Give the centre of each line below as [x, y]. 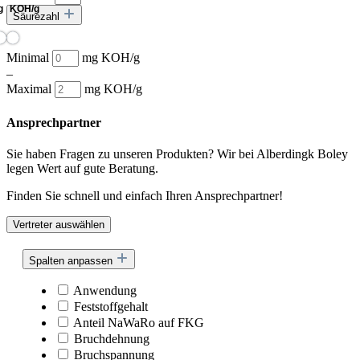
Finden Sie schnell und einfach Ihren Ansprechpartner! [145, 195]
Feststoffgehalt [111, 306]
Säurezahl [38, 17]
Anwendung [105, 290]
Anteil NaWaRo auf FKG [139, 322]
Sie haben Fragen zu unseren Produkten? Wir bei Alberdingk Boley [177, 153]
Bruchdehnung [112, 338]
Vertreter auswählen [59, 224]
